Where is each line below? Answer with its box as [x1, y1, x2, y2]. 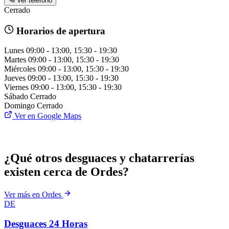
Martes [4, 55, 26, 64]
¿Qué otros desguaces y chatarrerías [4, 151, 194, 165]
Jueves [4, 74, 26, 83]
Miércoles [4, 64, 36, 74]
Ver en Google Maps [12, 111, 81, 121]
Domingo [4, 101, 35, 110]
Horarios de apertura [13, 25, 105, 36]
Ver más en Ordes [4, 190, 63, 199]
